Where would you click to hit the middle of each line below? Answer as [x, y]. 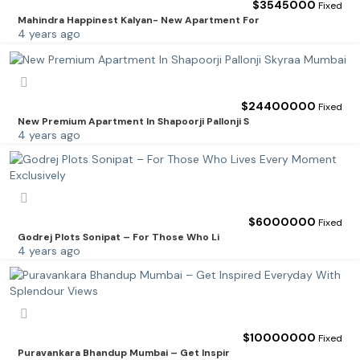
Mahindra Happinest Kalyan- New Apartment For [139, 20]
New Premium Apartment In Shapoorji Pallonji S [133, 121]
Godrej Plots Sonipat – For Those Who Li [119, 237]
